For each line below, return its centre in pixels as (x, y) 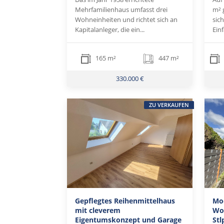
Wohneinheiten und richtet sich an (126, 20)
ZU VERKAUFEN (169, 104)
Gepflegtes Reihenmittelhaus (125, 201)
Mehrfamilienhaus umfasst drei (121, 10)
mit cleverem (98, 210)
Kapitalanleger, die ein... (110, 30)
